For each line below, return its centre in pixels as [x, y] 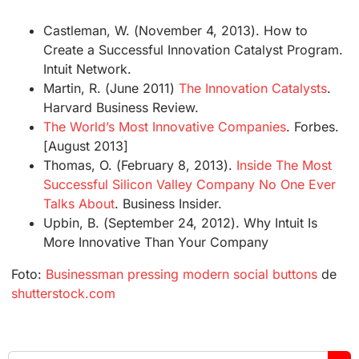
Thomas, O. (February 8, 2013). [140, 165]
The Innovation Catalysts [252, 88]
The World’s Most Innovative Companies [165, 127]
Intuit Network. [88, 69]
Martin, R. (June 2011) [111, 88]
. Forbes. [312, 127]
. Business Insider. [168, 204]
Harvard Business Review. [121, 107]
